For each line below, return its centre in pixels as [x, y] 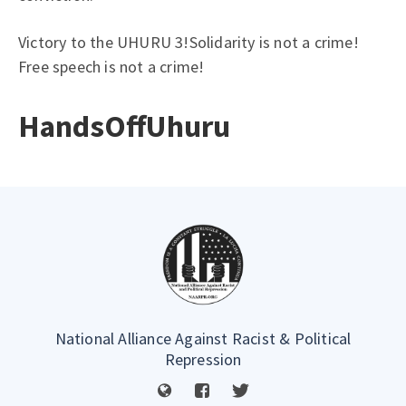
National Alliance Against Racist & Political [203, 338]
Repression [203, 359]
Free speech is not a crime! [111, 67]
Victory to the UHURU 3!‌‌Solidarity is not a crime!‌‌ [188, 42]
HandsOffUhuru [124, 126]
